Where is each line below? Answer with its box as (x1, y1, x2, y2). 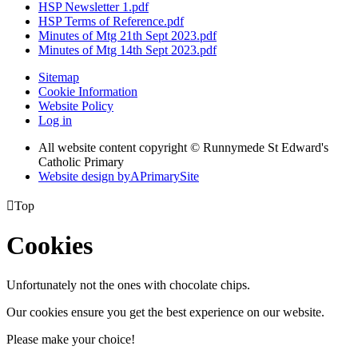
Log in (38, 113, 72, 127)
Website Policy (38, 98, 113, 113)
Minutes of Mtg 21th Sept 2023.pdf (38, 28, 217, 42)
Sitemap (38, 70, 79, 84)
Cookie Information (38, 84, 137, 98)
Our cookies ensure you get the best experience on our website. (6, 304, 324, 319)
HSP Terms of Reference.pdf (38, 14, 184, 28)
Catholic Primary (38, 154, 124, 169)
